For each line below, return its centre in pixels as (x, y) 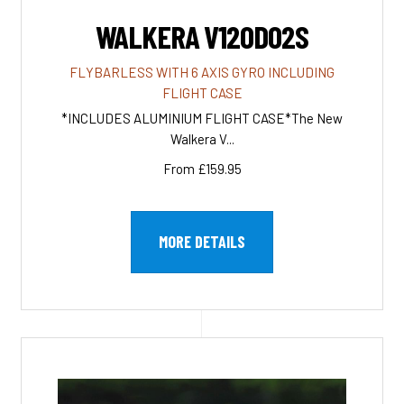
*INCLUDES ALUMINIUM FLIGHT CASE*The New (202, 118)
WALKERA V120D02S (202, 36)
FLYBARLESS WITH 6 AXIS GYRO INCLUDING (202, 72)
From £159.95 (202, 168)
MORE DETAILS (202, 241)
